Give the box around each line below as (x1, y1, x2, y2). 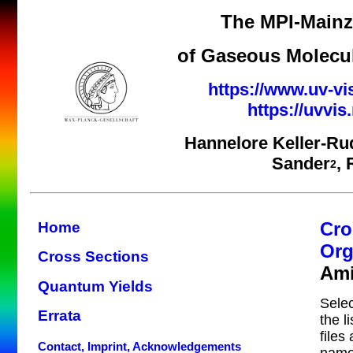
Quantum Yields (38, 277, 153, 295)
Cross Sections (38, 248, 149, 266)
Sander (272, 153, 330, 173)
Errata (38, 307, 81, 325)
